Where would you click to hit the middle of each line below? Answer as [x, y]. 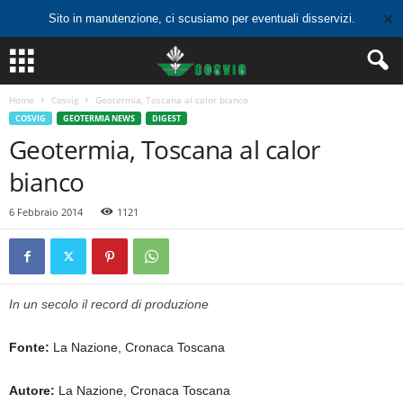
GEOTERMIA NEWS [99, 118]
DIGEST [166, 118]
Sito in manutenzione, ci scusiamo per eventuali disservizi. [201, 18]
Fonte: [29, 347]
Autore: [32, 390]
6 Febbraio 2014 [46, 212]
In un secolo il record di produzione [109, 304]
